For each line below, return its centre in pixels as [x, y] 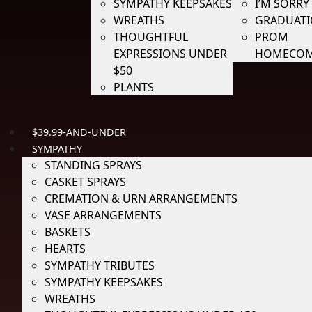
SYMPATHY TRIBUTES [100, 265]
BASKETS [68, 232]
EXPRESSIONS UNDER [170, 54]
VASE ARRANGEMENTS [103, 215]
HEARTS [65, 249]
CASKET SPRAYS [85, 182]
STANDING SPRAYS [93, 165]
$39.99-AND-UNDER [79, 132]
